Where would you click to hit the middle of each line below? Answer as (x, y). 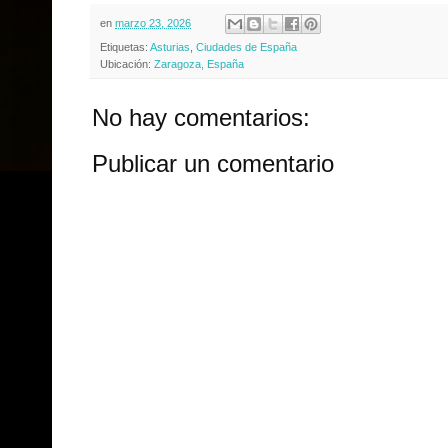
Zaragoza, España (199, 64)
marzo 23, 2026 (153, 22)
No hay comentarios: (201, 118)
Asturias (170, 47)
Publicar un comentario (213, 164)
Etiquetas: (125, 47)
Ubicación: (127, 64)
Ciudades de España (246, 47)
